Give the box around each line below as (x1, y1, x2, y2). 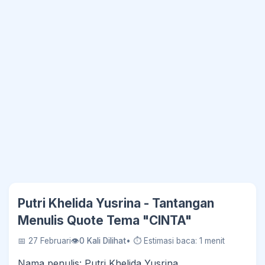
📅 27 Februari (18, 236, 71, 245)
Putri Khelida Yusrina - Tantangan (18, 196, 214, 211)
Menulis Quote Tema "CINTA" (18, 213, 192, 228)
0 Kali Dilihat (79, 236, 126, 245)
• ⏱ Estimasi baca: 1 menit (126, 236, 225, 245)
